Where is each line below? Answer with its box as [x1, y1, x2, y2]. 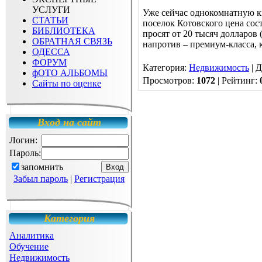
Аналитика [9, 230, 54, 240]
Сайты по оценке [32, 78, 101, 88]
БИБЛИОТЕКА [32, 26, 95, 36]
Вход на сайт [37, 116, 101, 128]
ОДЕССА [32, 47, 70, 57]
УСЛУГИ [32, 5, 70, 15]
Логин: [9, 135, 37, 145]
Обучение [9, 242, 49, 251]
